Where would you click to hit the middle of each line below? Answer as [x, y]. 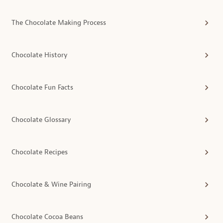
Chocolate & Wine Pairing [51, 184]
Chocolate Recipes [40, 152]
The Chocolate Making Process [59, 22]
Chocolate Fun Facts [42, 87]
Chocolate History [40, 55]
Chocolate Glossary [41, 119]
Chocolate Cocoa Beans [47, 217]
